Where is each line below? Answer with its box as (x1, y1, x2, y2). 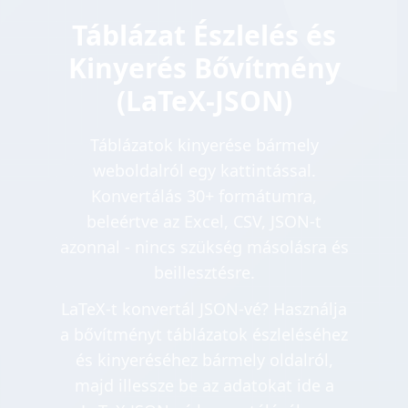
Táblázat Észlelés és (72, 16, 336, 55)
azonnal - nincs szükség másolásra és (59, 236, 349, 259)
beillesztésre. (153, 261, 255, 284)
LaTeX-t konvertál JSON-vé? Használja (61, 298, 347, 321)
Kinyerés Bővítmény (67, 49, 341, 87)
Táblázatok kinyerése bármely (89, 134, 319, 157)
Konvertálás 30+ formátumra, (91, 185, 317, 208)
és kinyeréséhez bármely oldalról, (75, 349, 333, 372)
